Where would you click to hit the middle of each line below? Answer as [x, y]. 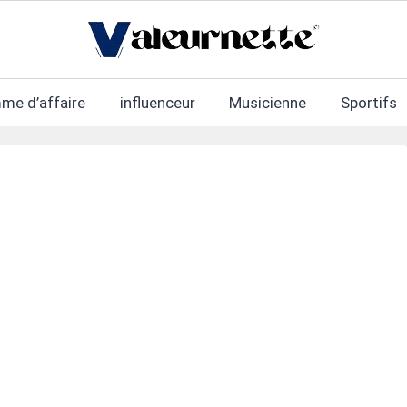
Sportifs [368, 102]
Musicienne [268, 102]
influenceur [157, 102]
